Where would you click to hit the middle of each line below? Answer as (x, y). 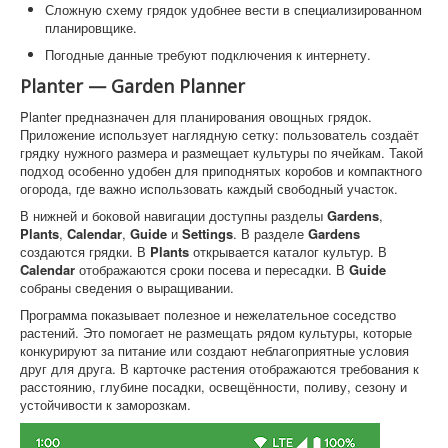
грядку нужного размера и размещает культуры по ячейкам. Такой (221, 152)
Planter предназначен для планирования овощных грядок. (196, 116)
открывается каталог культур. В (288, 251)
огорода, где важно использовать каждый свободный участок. (209, 188)
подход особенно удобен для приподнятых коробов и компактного (221, 170)
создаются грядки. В (85, 251)
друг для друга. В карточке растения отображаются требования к (219, 368)
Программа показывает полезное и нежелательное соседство (208, 314)
